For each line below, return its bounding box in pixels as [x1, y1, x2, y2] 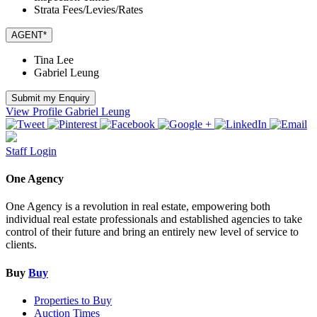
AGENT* [11, 29, 47, 40]
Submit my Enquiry [11, 92, 90, 103]
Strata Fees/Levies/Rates [34, 3, 143, 16]
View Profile [6, 105, 62, 117]
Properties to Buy [34, 294, 112, 306]
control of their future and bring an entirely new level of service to [6, 226, 299, 238]
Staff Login [6, 144, 57, 157]
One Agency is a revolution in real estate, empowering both [6, 200, 270, 213]
